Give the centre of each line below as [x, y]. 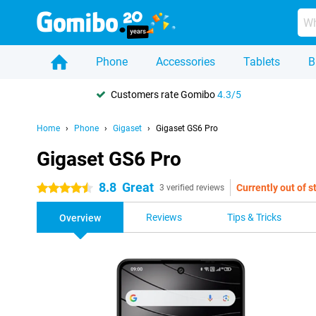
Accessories [186, 62]
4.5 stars [56, 188]
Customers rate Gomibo [164, 94]
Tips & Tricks [254, 217]
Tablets [262, 62]
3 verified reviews [192, 188]
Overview [80, 218]
